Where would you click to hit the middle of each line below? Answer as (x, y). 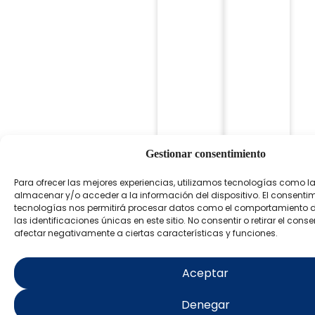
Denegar (205, 304)
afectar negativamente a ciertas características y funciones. (146, 233)
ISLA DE (86, 281)
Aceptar (205, 273)
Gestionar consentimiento (205, 154)
